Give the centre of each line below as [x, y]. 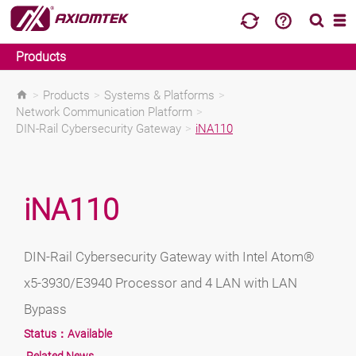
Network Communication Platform [104, 112]
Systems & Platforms [159, 95]
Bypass [45, 310]
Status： [46, 334]
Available [90, 334]
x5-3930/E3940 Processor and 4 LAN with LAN [161, 283]
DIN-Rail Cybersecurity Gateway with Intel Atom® [169, 257]
